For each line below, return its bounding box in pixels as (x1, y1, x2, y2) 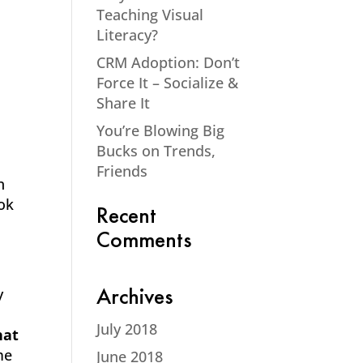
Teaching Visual (96, 5, 204, 24)
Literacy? (96, 25, 159, 45)
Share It (96, 93, 151, 113)
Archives (96, 288, 173, 310)
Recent (96, 207, 157, 229)
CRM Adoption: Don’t (96, 53, 241, 72)
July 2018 (96, 319, 158, 339)
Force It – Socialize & (96, 73, 239, 92)
